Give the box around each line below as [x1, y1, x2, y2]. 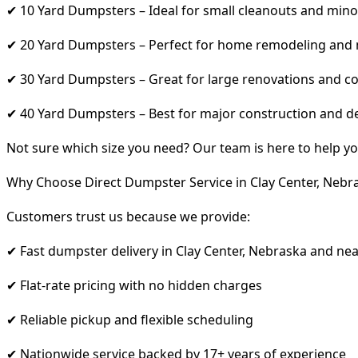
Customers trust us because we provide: [6, 207, 250, 225]
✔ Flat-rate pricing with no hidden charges [6, 276, 262, 294]
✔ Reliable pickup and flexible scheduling [6, 310, 253, 328]
